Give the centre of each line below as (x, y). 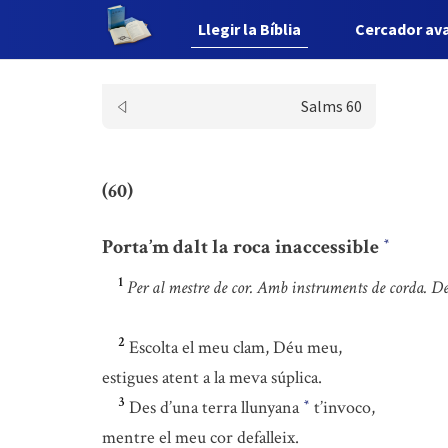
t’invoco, (342, 407)
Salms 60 (331, 106)
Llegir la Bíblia (250, 29)
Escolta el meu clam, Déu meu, (235, 347)
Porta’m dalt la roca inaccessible (242, 246)
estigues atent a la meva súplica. (212, 377)
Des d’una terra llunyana (216, 407)
